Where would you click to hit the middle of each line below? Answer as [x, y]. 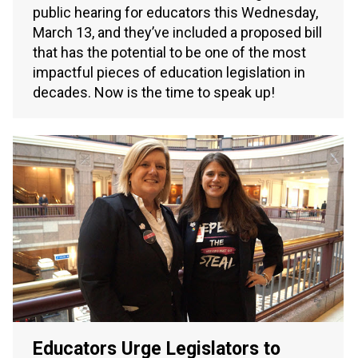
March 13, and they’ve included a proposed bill [177, 33]
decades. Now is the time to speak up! [154, 93]
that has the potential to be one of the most [169, 53]
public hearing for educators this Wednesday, [175, 13]
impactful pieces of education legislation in [169, 73]
